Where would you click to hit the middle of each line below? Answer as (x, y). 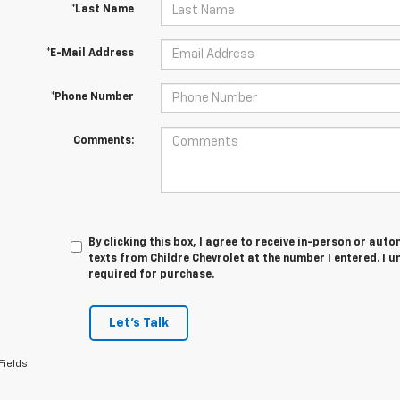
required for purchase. (152, 275)
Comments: (103, 141)
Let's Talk (138, 323)
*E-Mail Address (90, 54)
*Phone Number (92, 97)
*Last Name (102, 10)
